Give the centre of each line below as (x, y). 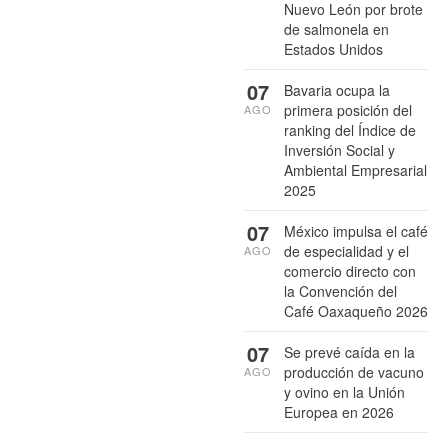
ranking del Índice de (350, 129)
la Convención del (340, 290)
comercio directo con (350, 270)
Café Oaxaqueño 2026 (356, 310)
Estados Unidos (333, 48)
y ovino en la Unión (344, 391)
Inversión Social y (339, 149)
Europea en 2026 (339, 411)
